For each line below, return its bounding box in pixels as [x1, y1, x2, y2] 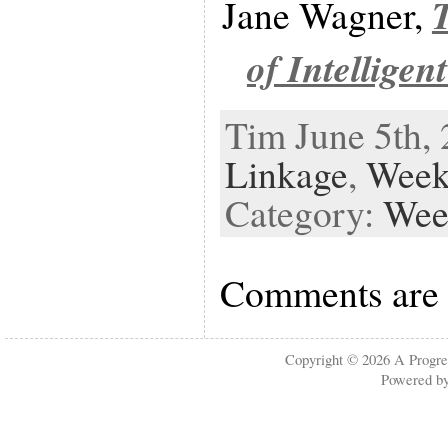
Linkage [224, 147, 348, 199]
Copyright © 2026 [285, 349, 395, 369]
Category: [224, 186, 383, 238]
